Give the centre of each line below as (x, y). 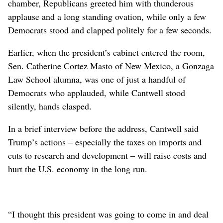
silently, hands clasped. (50, 106)
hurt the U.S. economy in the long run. (78, 169)
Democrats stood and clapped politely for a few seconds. (110, 30)
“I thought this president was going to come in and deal (108, 214)
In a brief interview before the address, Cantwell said (103, 129)
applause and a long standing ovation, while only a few (107, 17)
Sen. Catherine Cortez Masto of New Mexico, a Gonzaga (111, 66)
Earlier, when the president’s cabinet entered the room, (107, 53)
